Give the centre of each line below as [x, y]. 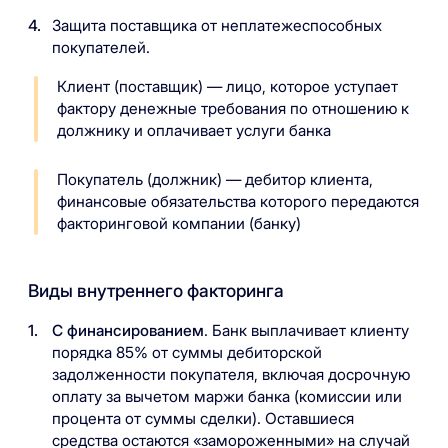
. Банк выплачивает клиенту [307, 331]
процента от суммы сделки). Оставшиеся [203, 419]
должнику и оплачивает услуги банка [193, 131]
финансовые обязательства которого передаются [237, 201]
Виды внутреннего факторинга [156, 290]
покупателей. [101, 47]
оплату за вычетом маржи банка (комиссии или [227, 397]
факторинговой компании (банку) [178, 223]
